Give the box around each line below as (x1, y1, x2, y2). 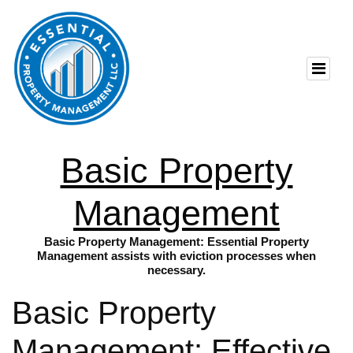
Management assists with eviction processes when (37, 249, 316, 263)
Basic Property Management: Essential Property (44, 235, 309, 249)
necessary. (147, 263, 206, 277)
